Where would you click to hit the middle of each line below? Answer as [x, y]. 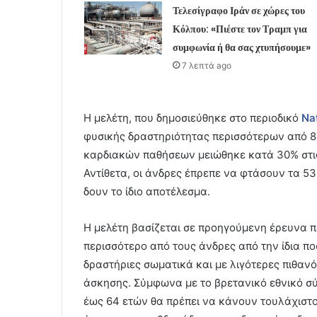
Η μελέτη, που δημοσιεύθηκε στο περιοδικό [192, 117]
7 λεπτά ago [206, 65]
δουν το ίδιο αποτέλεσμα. [147, 191]
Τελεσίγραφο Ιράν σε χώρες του [238, 10]
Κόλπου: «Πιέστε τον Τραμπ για [240, 29]
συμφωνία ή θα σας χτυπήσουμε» [241, 47]
